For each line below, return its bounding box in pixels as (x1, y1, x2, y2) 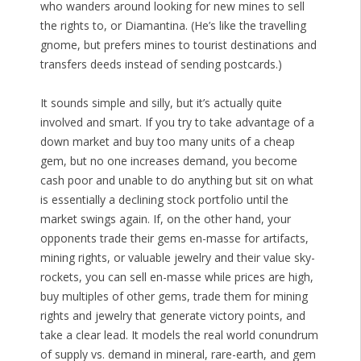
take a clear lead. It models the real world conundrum (39, 327, 318, 343)
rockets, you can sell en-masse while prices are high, (39, 269, 313, 285)
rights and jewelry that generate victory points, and (39, 308, 305, 324)
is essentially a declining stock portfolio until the (39, 192, 288, 208)
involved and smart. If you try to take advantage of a (39, 114, 314, 131)
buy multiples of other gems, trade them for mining (39, 288, 308, 305)
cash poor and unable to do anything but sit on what (39, 172, 313, 189)
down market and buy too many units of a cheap (39, 134, 295, 150)
